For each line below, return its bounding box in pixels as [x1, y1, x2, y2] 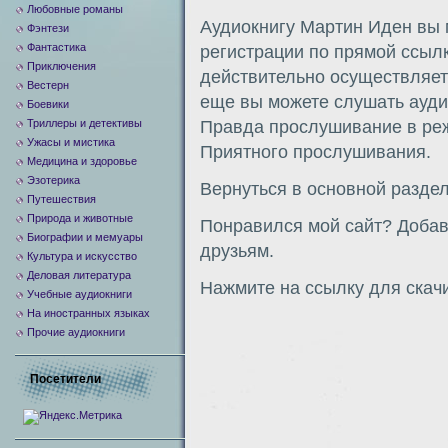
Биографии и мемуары [27, 231, 143, 243]
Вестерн [27, 79, 69, 91]
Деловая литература [27, 269, 131, 281]
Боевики [27, 98, 69, 110]
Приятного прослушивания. [200, 142, 431, 162]
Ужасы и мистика [27, 136, 115, 148]
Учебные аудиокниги [27, 288, 132, 300]
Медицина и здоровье [27, 155, 137, 167]
